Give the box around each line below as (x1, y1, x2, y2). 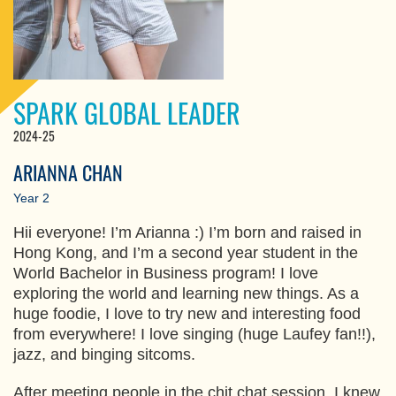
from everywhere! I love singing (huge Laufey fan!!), (13, 324, 376, 343)
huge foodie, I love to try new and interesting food (13, 304, 361, 323)
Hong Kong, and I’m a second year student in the (13, 243, 358, 262)
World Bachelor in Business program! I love (13, 263, 318, 282)
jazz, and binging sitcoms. (13, 345, 200, 363)
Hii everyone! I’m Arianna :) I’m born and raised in (13, 223, 362, 241)
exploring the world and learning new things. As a (13, 284, 359, 302)
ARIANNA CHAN (13, 157, 123, 187)
